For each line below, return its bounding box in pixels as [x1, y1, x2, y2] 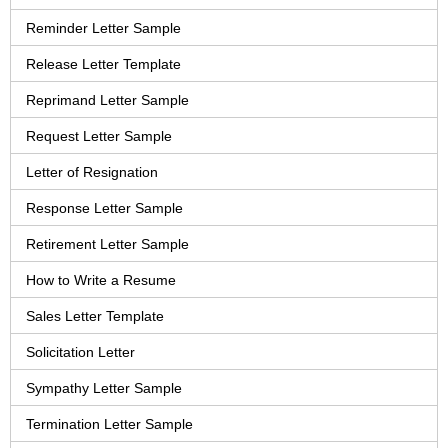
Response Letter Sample [26, 200, 183, 217]
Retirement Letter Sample [26, 236, 189, 253]
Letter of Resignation [26, 164, 158, 181]
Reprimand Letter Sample [26, 92, 189, 109]
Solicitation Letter [26, 344, 135, 361]
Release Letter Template [26, 56, 181, 73]
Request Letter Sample [26, 128, 172, 145]
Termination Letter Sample [26, 416, 193, 433]
